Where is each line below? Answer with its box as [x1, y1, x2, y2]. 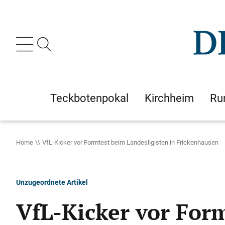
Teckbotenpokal [50, 90, 129, 105]
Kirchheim [145, 90, 194, 105]
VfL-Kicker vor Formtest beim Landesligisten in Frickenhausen [42, 138, 218, 147]
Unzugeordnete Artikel [16, 177, 88, 187]
